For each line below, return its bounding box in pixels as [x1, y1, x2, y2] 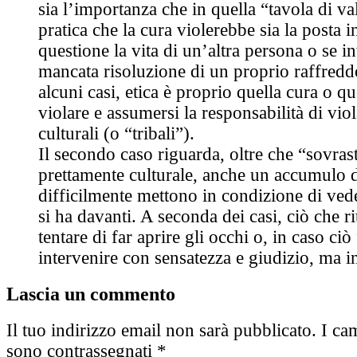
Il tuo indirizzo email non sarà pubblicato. [6, 320, 316, 340]
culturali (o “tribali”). [38, 123, 194, 143]
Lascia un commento [6, 283, 175, 305]
